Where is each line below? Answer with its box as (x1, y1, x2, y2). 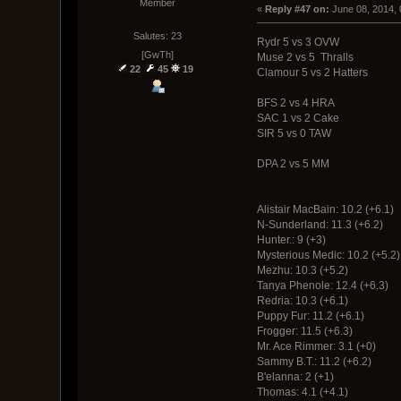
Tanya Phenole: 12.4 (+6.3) (256, 278, 388, 292)
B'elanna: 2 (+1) (256, 370, 334, 383)
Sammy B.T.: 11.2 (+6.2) (256, 354, 371, 368)
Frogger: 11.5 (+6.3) (256, 324, 353, 337)
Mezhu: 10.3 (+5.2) (256, 263, 348, 277)
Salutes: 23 (132, 30, 182, 41)
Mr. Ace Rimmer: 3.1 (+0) (256, 339, 376, 353)
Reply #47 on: (264, 3, 329, 14)
